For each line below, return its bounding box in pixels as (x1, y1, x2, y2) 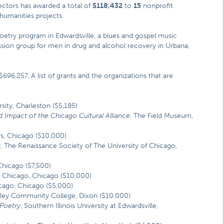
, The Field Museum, (130, 111, 193, 120)
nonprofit (141, 1, 173, 10)
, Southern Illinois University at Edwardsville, (20, 201, 158, 210)
